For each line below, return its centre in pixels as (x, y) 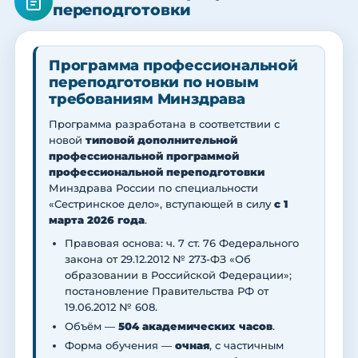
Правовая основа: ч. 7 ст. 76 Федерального (182, 243)
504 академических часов (195, 326)
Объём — (91, 326)
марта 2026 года (97, 220)
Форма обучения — (120, 346)
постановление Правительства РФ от (167, 291)
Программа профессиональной (173, 66)
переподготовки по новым (154, 83)
